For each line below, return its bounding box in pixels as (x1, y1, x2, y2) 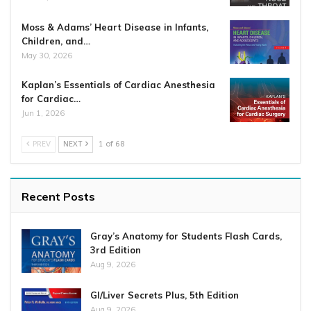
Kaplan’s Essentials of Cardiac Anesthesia (22, 79, 215, 91)
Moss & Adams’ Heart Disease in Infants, (22, 21, 208, 33)
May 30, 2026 (22, 50, 72, 60)
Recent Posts (22, 189, 95, 203)
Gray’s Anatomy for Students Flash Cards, (90, 230, 282, 242)
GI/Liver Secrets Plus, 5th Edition (90, 289, 239, 301)
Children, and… (22, 35, 90, 47)
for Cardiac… (22, 93, 81, 105)
